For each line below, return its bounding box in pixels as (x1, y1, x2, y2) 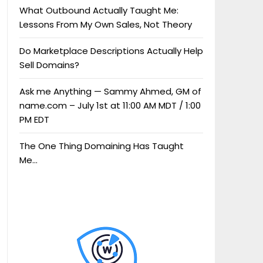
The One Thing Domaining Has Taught (19, 139, 184, 152)
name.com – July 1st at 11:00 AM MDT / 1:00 (19, 99, 201, 112)
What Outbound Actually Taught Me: (19, 4, 178, 16)
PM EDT (19, 113, 49, 126)
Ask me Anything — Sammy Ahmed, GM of (19, 85, 201, 97)
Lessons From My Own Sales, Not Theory (19, 18, 192, 31)
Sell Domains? (19, 58, 79, 71)
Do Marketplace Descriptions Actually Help (19, 44, 203, 57)
